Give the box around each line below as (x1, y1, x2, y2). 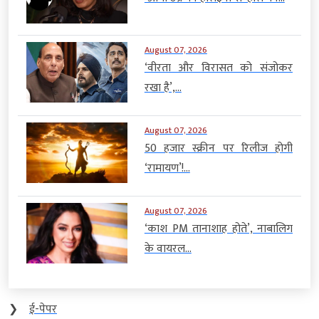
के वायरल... (144, 239, 192, 258)
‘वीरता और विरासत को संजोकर (144, 58, 293, 78)
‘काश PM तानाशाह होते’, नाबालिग (144, 219, 293, 239)
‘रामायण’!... (144, 158, 190, 178)
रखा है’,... (144, 78, 182, 98)
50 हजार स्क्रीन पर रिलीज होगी (144, 138, 293, 158)
